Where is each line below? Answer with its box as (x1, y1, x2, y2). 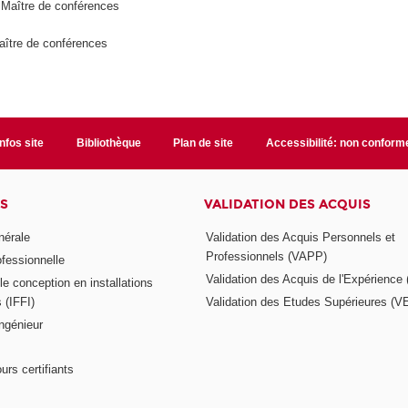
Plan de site (173, 137, 234, 150)
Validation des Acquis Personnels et (205, 229, 395, 244)
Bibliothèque (76, 137, 141, 150)
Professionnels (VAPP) (205, 249, 327, 263)
